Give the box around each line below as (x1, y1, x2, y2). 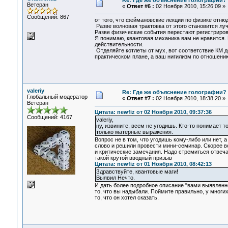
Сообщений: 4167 (26, 114, 72, 120)
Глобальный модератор (26, 94, 88, 100)
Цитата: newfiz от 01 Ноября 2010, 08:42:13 (94, 161, 212, 167)
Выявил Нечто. (96, 175, 135, 181)
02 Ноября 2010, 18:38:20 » (154, 95, 225, 101)
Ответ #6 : (126, 3, 154, 9)
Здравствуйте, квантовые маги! (96, 168, 178, 175)
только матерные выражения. (96, 129, 173, 135)
